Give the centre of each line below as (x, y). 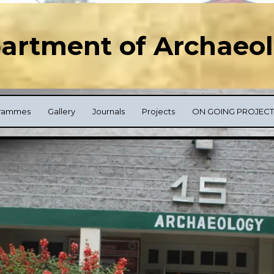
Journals (109, 111)
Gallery (61, 111)
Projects (158, 111)
